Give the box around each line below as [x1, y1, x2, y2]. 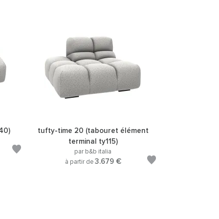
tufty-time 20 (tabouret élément [37, 127, 149, 134]
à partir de [65, 158, 95, 165]
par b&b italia [74, 148, 111, 155]
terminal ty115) [68, 137, 118, 145]
